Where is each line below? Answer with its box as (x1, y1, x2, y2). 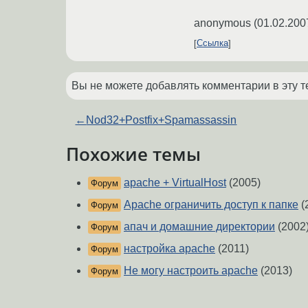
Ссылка (197, 38, 228, 49)
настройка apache (124, 243, 215, 255)
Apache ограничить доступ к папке (124, 199, 298, 211)
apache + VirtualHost (124, 177, 226, 189)
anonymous (194, 16, 251, 29)
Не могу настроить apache (124, 265, 258, 277)
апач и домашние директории (124, 221, 275, 233)
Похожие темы (66, 142, 201, 166)
